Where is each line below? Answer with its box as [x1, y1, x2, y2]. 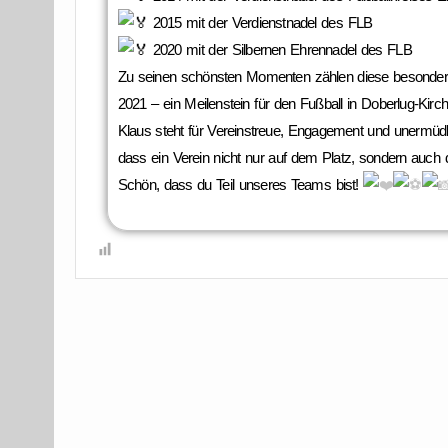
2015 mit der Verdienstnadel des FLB [147, 13, 373, 31]
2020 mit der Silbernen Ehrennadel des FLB [147, 40, 412, 58]
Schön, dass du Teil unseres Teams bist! [117, 175, 359, 193]
